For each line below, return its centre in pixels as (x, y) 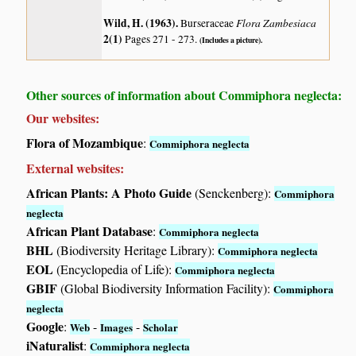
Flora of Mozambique (85, 143)
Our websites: (63, 118)
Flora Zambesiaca (277, 23)
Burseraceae (209, 23)
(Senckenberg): (233, 193)
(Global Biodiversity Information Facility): (166, 288)
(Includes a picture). (231, 40)
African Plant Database (90, 231)
